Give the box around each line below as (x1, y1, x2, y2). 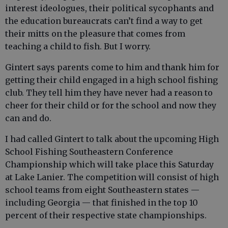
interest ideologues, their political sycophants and (5, 3, 214, 13)
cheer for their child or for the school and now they (5, 100, 216, 110)
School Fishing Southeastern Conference (5, 147, 173, 157)
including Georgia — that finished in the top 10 (5, 197, 198, 208)
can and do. (5, 113, 51, 123)
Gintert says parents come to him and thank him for (5, 62, 219, 72)
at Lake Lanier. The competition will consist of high (5, 172, 219, 182)
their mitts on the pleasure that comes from (5, 28, 185, 39)
